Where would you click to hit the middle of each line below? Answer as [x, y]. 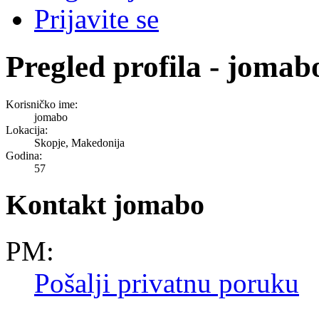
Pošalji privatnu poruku [167, 283]
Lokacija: [27, 130]
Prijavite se [96, 19]
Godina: [24, 155]
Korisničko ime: [42, 104]
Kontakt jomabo [105, 205]
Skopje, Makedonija [79, 142]
